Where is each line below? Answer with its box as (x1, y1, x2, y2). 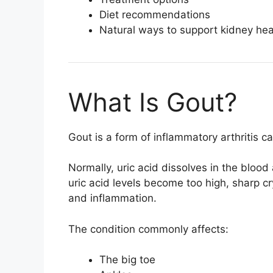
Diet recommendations (99, 8, 210, 21)
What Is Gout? (68, 86, 237, 118)
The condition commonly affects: (68, 222, 229, 235)
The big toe (99, 253, 155, 266)
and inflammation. (68, 192, 157, 205)
